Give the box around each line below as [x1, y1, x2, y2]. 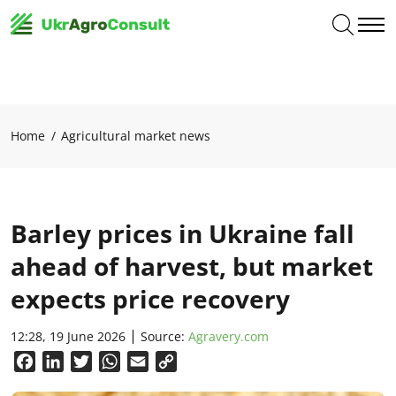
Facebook [35, 352, 99, 371]
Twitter [92, 352, 139, 371]
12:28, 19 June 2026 [11, 328, 126, 345]
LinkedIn [64, 352, 119, 371]
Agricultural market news [61, 127, 210, 144]
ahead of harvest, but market [11, 249, 373, 283]
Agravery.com [188, 328, 269, 345]
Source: [141, 328, 188, 345]
